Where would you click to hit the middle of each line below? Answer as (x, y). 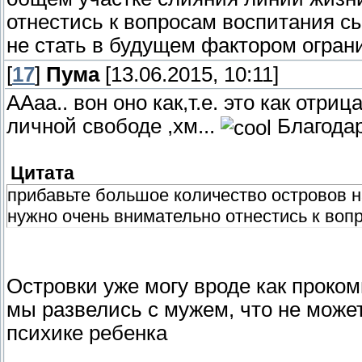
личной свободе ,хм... (114, 126)
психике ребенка (87, 333)
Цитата (42, 173)
